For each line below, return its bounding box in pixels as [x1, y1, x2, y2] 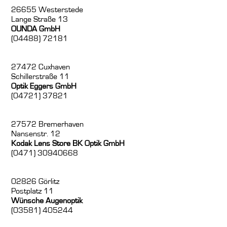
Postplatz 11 [11, 187, 54, 196]
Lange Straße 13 [11, 15, 68, 24]
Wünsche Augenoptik [11, 197, 83, 205]
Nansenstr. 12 [11, 130, 61, 138]
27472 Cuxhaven [11, 63, 70, 71]
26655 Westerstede [11, 6, 84, 14]
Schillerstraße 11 [11, 72, 70, 81]
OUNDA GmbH [11, 25, 61, 33]
